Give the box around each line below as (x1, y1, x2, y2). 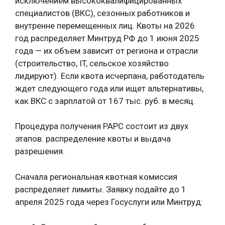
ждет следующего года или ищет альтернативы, (15, 83, 203, 93)
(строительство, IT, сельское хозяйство (15, 58, 169, 68)
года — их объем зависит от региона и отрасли (15, 45, 198, 56)
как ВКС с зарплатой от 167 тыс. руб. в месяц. (15, 95, 195, 106)
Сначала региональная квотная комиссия (15, 171, 177, 182)
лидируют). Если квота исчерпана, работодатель (15, 70, 204, 81)
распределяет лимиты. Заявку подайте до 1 (15, 184, 186, 194)
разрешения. (15, 146, 65, 156)
